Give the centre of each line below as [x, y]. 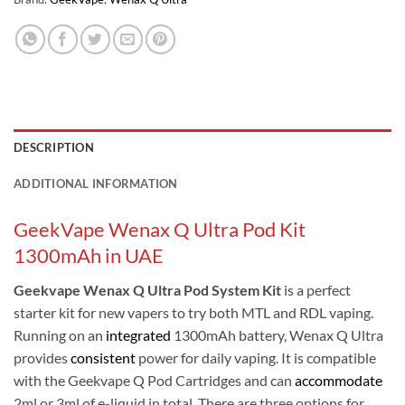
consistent [103, 358]
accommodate [339, 381]
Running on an [60, 335]
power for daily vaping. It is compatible [256, 358]
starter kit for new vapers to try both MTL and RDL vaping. [193, 313]
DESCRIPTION [54, 148]
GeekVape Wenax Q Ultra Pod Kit [160, 230]
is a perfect [316, 290]
